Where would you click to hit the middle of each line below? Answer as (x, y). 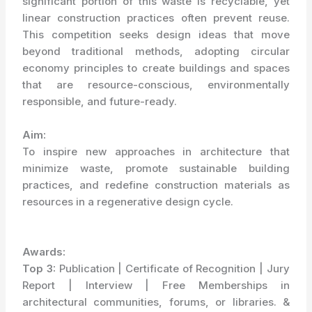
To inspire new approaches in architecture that (156, 151)
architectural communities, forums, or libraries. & (156, 302)
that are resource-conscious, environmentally (156, 84)
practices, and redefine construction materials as (156, 185)
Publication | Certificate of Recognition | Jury (172, 268)
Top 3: (39, 268)
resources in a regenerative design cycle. (128, 201)
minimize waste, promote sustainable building (156, 168)
